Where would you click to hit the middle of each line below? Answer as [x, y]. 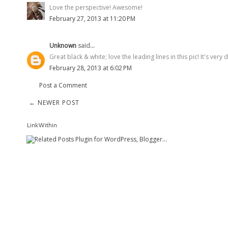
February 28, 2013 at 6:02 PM [91, 68]
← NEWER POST [54, 102]
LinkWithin [42, 125]
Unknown [63, 45]
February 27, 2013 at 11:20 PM [92, 18]
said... [85, 45]
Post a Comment [63, 85]
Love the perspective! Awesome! [96, 7]
